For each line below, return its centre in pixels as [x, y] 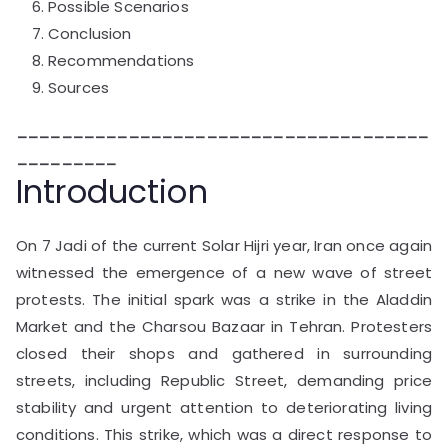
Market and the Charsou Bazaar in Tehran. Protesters [224, 326]
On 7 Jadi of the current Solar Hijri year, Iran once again [224, 245]
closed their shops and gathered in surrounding [224, 353]
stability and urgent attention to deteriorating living [224, 407]
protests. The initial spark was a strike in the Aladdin [224, 299]
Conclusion [90, 33]
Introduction [112, 191]
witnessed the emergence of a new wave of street [224, 272]
